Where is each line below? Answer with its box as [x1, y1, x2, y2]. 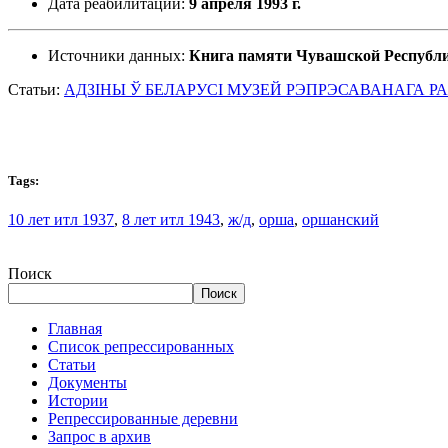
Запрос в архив [48, 428, 151, 446]
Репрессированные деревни [48, 410, 238, 428]
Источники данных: [48, 46, 189, 64]
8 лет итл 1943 [122, 211, 220, 229]
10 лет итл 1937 [8, 211, 114, 229]
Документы [48, 374, 127, 392]
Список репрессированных [48, 338, 234, 356]
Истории [48, 392, 108, 410]
